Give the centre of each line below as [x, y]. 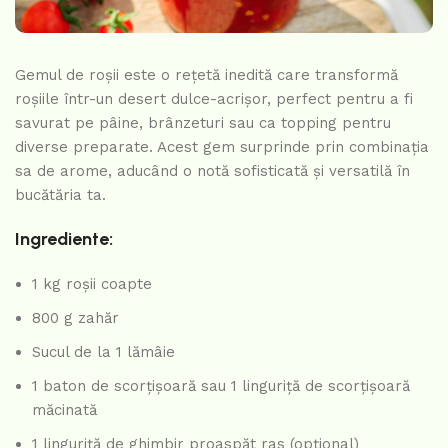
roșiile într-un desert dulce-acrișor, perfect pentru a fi [214, 99]
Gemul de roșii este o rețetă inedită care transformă [206, 75]
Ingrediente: [64, 239]
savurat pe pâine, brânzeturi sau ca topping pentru [203, 123]
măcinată [64, 410]
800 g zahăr [75, 318]
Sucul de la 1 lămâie [103, 352]
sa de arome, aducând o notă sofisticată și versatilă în [212, 171]
